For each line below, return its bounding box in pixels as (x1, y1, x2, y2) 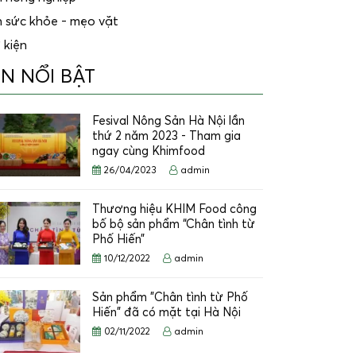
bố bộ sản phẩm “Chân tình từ (92, 219, 255, 230)
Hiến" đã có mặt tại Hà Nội (92, 307, 241, 319)
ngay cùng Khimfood (92, 145, 205, 157)
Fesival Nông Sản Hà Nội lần (92, 115, 245, 127)
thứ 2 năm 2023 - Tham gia (92, 130, 241, 142)
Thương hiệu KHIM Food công (92, 203, 257, 215)
